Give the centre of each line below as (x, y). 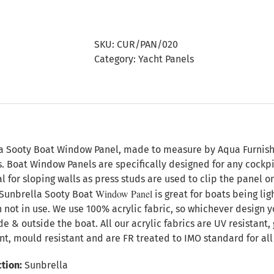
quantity (150, 64)
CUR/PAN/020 (147, 44)
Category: (116, 59)
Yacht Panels (166, 59)
